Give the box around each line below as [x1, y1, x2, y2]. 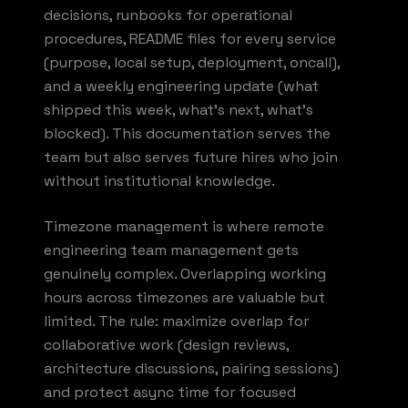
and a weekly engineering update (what [44, 76, 319, 96]
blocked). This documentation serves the [44, 123, 331, 143]
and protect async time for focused [44, 382, 296, 402]
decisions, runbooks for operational [44, 5, 292, 25]
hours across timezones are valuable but [44, 287, 325, 307]
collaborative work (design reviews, [44, 334, 289, 354]
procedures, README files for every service [44, 28, 336, 48]
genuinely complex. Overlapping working [44, 263, 326, 283]
